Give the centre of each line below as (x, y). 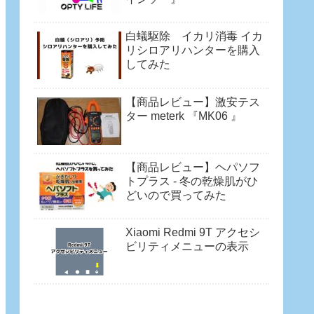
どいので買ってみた (176, 196)
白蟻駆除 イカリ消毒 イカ (194, 36)
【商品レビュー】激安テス (193, 102)
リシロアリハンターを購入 (193, 50)
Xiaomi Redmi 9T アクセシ (193, 233)
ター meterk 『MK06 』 (184, 116)
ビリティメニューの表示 (187, 247)
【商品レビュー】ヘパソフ (193, 168)
